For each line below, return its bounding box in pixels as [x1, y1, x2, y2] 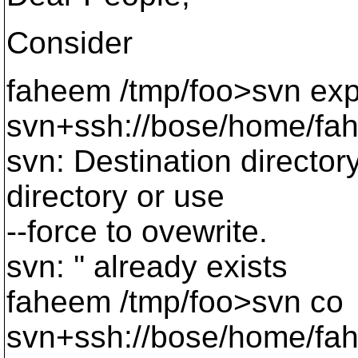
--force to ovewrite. [6, 214, 268, 249]
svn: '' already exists [6, 249, 288, 284]
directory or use [6, 179, 225, 213]
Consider [6, 26, 133, 60]
